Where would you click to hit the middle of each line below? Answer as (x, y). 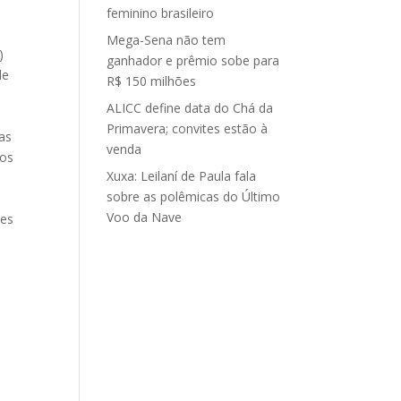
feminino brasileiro (161, 13)
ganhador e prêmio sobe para (193, 60)
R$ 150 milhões (152, 81)
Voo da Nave (145, 217)
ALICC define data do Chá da (190, 108)
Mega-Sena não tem (166, 40)
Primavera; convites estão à (188, 128)
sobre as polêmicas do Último (194, 196)
